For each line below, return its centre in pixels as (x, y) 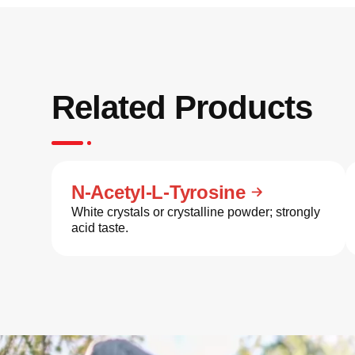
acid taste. (100, 228)
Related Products (182, 107)
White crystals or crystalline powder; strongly (196, 212)
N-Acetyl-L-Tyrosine (158, 192)
